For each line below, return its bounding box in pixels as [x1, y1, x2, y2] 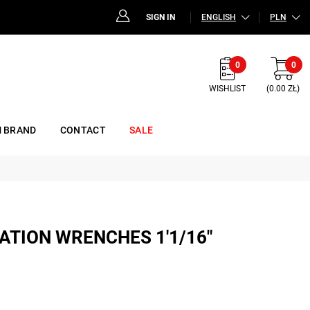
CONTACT [60, 124, 107, 136]
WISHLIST [209, 84, 246, 93]
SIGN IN [146, 12, 175, 22]
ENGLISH [201, 12, 236, 22]
